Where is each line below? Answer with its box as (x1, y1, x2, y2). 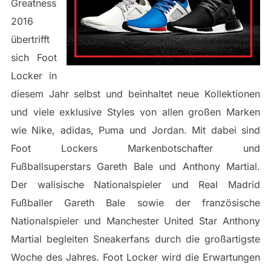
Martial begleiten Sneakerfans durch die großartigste (10, 233, 261, 246)
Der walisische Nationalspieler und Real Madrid (10, 178, 261, 191)
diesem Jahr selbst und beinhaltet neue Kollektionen (10, 88, 261, 100)
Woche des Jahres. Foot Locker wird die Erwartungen (10, 251, 261, 264)
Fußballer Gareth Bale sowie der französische (10, 197, 261, 209)
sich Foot (10, 51, 57, 64)
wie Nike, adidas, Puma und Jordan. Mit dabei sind (10, 124, 261, 137)
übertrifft (10, 33, 50, 46)
